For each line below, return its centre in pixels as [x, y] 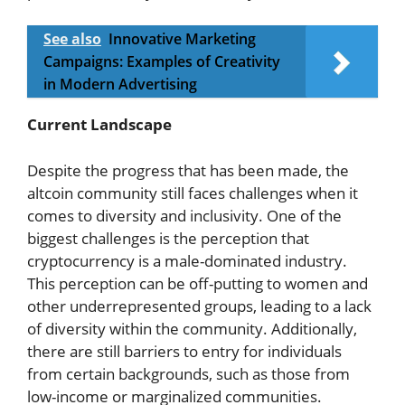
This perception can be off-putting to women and [198, 283]
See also [72, 39]
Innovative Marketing [182, 39]
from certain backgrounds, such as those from [188, 373]
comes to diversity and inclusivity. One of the [184, 215]
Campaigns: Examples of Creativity [162, 62]
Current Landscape [99, 125]
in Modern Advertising [120, 85]
